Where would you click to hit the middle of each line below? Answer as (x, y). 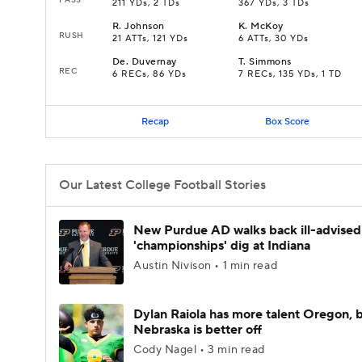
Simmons (270, 62)
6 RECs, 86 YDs (149, 74)
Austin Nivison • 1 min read (206, 266)
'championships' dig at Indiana (222, 246)
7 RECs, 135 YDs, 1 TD (290, 74)
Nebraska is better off (198, 330)
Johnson (145, 26)
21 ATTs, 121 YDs (150, 39)
